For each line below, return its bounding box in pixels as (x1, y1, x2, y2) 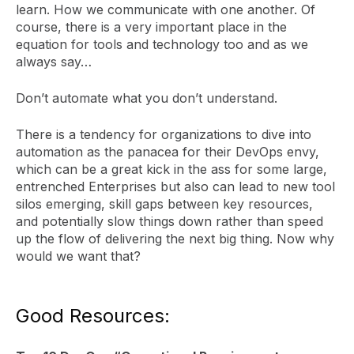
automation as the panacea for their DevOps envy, (16, 144, 319, 160)
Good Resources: (16, 304, 170, 327)
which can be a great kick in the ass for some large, (16, 161, 327, 177)
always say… (16, 54, 92, 70)
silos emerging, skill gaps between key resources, (16, 196, 313, 212)
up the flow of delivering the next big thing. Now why (16, 231, 334, 247)
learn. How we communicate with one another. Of (16, 2, 315, 17)
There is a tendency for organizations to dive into (16, 126, 311, 142)
